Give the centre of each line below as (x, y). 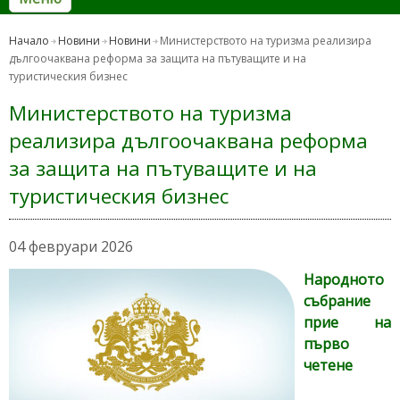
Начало (29, 41)
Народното (344, 280)
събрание (337, 301)
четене (328, 366)
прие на (347, 323)
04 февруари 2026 (71, 247)
